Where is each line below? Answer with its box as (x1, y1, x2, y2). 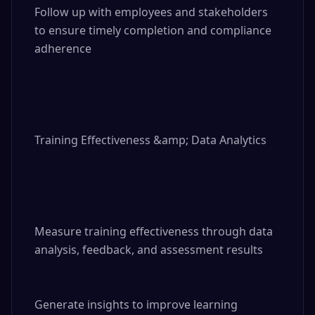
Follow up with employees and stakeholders (34, 4, 268, 20)
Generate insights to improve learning (34, 297, 238, 312)
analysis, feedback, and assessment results (34, 242, 263, 257)
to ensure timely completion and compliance (34, 22, 271, 38)
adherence (34, 41, 91, 56)
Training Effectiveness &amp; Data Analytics (34, 132, 266, 148)
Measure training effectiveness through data (34, 224, 273, 239)
